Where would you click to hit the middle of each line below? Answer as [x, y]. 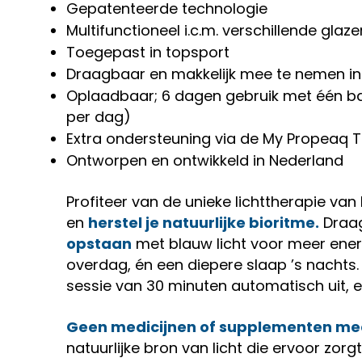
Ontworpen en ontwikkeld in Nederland [205, 160]
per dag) [99, 117]
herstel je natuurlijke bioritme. [204, 223]
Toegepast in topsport [148, 52]
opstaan [99, 244]
